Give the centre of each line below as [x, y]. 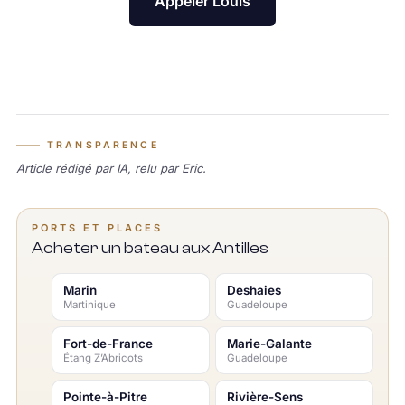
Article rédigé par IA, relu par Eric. [111, 168]
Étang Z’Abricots [103, 358]
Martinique [89, 304]
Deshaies [254, 290]
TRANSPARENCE [103, 145]
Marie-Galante [269, 343]
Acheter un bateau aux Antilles [150, 248]
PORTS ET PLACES [97, 227]
